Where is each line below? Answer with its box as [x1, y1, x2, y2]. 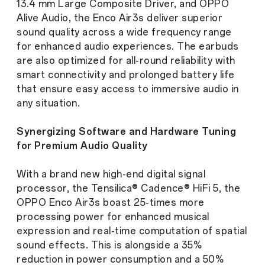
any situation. [17, 98, 80, 109]
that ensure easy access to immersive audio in [17, 83, 239, 95]
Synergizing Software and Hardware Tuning [17, 126, 236, 138]
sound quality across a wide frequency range [17, 27, 232, 38]
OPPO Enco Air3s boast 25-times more [17, 197, 205, 209]
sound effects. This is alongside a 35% [17, 240, 202, 251]
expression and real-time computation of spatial [17, 225, 247, 237]
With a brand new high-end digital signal [17, 169, 205, 180]
